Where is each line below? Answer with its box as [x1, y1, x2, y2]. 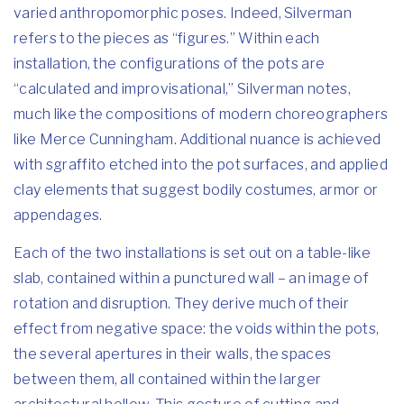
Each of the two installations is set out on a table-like [14, 244, 371, 262]
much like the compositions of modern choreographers [14, 106, 389, 123]
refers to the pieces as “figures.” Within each [14, 30, 320, 47]
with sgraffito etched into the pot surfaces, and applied [14, 156, 388, 173]
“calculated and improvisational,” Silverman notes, [14, 80, 352, 97]
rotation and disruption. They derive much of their [14, 295, 350, 312]
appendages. [14, 207, 103, 224]
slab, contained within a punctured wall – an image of [14, 270, 369, 287]
